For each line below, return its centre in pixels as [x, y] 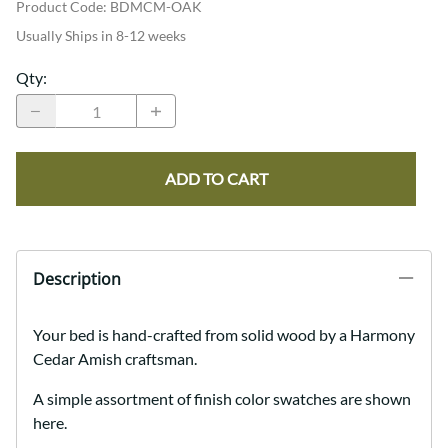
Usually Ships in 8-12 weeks [101, 36]
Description [77, 279]
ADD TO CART [216, 179]
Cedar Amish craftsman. [115, 359]
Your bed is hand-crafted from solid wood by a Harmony [224, 335]
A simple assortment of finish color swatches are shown [222, 399]
